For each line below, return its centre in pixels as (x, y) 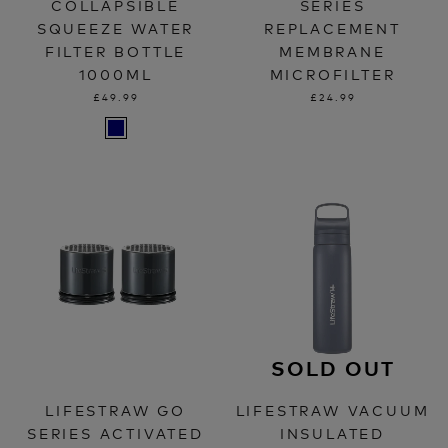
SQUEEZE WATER (115, 28)
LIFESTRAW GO (115, 410)
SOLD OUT (332, 368)
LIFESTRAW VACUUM (332, 410)
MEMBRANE (332, 51)
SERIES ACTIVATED (115, 433)
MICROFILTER (332, 74)
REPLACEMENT (332, 28)
